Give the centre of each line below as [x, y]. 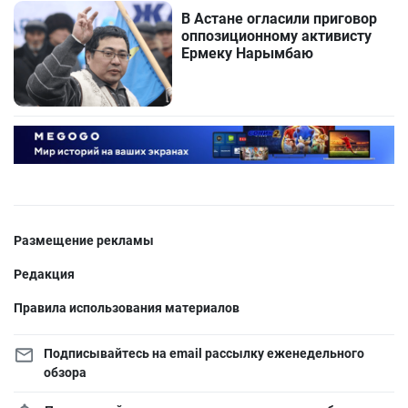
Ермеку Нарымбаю [248, 54]
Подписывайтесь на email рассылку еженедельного [204, 354]
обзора [65, 373]
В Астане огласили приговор [280, 19]
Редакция [44, 275]
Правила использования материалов [127, 308]
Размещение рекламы [84, 241]
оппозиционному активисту [277, 36]
